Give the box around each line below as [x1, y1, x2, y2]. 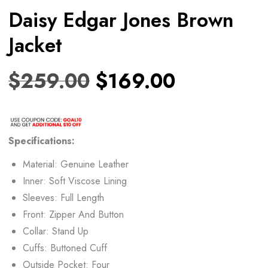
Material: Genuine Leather [23, 157, 129, 171]
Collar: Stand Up [23, 224, 89, 238]
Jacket [8, 31, 62, 59]
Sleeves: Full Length [23, 190, 104, 205]
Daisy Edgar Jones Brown [8, 5, 233, 34]
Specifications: [8, 133, 75, 148]
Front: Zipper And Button [23, 207, 124, 221]
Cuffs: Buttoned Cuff [23, 240, 107, 255]
